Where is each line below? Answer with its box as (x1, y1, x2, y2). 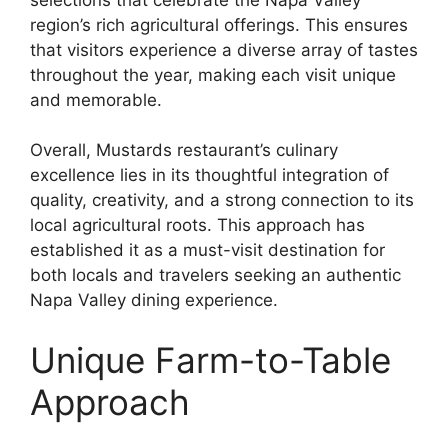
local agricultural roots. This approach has (30, 215, 365, 235)
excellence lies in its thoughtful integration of (30, 165, 389, 185)
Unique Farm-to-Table (30, 338, 391, 381)
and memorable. (30, 89, 162, 110)
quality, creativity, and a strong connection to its (30, 190, 414, 210)
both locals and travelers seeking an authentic (30, 265, 401, 285)
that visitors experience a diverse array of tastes (30, 39, 418, 60)
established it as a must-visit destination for (30, 240, 385, 260)
